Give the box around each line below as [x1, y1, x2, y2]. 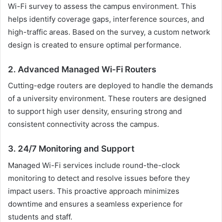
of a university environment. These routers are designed [8, 94, 206, 104]
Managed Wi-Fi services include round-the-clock [8, 160, 180, 170]
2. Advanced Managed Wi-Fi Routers [8, 64, 156, 74]
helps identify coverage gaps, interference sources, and [8, 14, 204, 24]
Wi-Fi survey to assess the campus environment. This [8, 1, 196, 11]
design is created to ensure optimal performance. [8, 40, 181, 50]
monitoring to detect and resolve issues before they [8, 173, 190, 183]
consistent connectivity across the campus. [8, 119, 159, 129]
